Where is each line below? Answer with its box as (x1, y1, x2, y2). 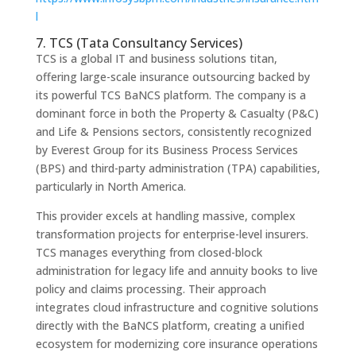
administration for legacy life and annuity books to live (35, 262, 318, 278)
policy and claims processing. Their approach (35, 281, 266, 296)
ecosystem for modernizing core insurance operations (35, 335, 318, 351)
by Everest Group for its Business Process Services (35, 141, 298, 157)
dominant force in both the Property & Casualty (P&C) (35, 105, 319, 121)
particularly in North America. (35, 178, 186, 194)
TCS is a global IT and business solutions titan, (35, 50, 277, 66)
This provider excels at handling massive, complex (35, 207, 296, 223)
